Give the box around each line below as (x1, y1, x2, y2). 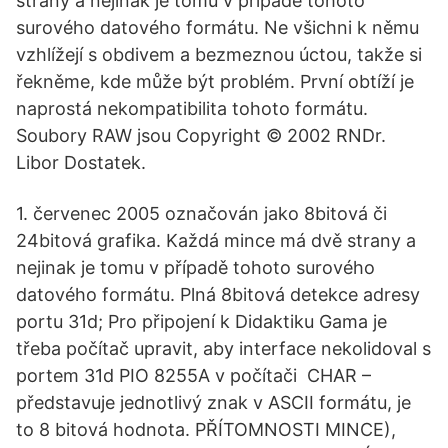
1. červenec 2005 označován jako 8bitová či (16, 203, 387, 224)
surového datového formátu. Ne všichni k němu (16, 17, 419, 38)
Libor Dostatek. (16, 152, 146, 173)
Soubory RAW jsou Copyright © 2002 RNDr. (16, 125, 386, 146)
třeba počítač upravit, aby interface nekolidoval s (16, 338, 431, 359)
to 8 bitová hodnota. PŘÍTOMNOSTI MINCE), (16, 419, 396, 440)
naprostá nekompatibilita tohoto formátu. (16, 98, 368, 119)
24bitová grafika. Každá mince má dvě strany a (16, 230, 416, 251)
